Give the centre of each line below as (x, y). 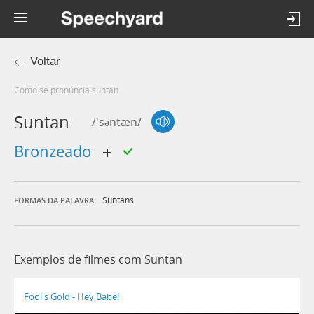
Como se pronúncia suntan (69, 90)
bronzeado (60, 151)
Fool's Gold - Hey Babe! (71, 297)
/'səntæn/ (117, 122)
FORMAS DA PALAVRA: (55, 200)
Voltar (45, 61)
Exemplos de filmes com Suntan (98, 260)
